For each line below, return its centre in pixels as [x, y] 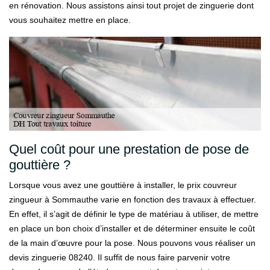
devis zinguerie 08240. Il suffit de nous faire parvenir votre [120, 257]
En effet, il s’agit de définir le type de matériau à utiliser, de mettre [134, 214]
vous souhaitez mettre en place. [70, 20]
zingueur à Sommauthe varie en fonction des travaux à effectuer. [133, 199]
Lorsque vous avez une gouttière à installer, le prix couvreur [123, 185]
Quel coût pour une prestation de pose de [129, 149]
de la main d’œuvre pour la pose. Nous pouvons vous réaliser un [132, 243]
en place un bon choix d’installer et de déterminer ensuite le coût [132, 228]
